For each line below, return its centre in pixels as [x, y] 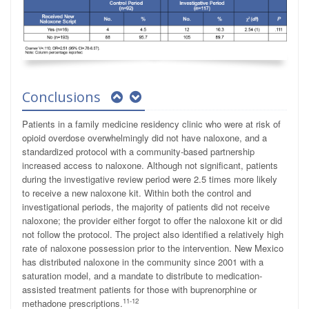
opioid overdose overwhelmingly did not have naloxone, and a [144, 138]
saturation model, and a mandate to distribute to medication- [142, 276]
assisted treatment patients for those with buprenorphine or [139, 290]
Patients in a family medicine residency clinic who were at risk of [151, 124]
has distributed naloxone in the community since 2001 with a [143, 262]
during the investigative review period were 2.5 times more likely [150, 179]
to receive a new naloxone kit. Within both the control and [137, 193]
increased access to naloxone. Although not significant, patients [150, 166]
